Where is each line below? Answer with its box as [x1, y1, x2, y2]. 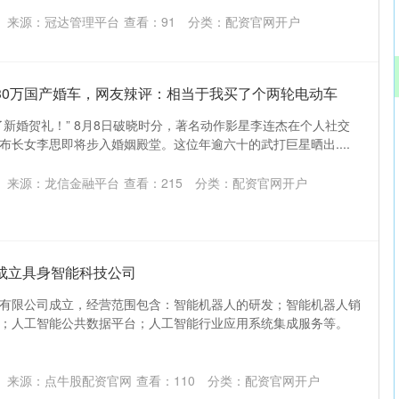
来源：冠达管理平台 [7, 12, 119, 30]
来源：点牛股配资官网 [7, 371, 132, 389]
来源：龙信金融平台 [7, 174, 119, 191]
